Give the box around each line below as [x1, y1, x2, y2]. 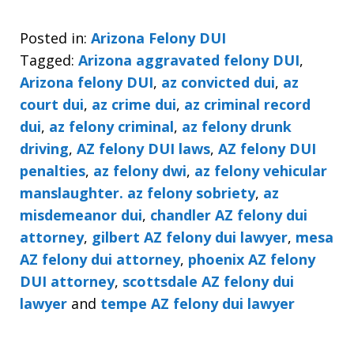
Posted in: [20, 28, 87, 47]
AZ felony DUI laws [77, 138, 210, 158]
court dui [20, 94, 84, 114]
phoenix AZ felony [188, 249, 315, 269]
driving [20, 138, 69, 158]
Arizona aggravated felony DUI [78, 50, 299, 70]
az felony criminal [49, 116, 174, 136]
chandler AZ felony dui [150, 205, 307, 224]
